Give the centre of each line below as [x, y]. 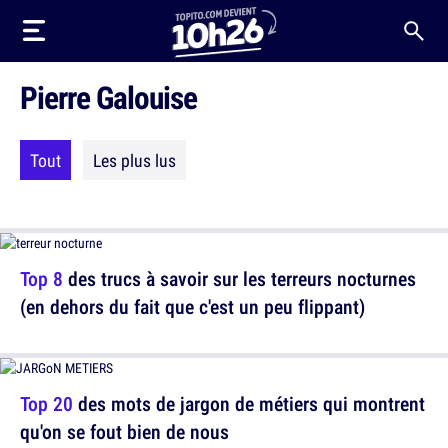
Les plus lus [134, 160]
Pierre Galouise [108, 97]
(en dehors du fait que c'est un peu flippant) [192, 306]
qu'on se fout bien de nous [124, 431]
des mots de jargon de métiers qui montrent [249, 403]
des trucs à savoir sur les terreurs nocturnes [239, 278]
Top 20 [46, 403]
